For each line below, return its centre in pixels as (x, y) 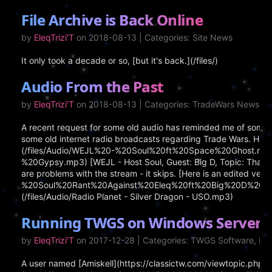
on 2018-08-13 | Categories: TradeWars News (168, 104)
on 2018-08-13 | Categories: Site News (155, 37)
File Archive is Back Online (112, 20)
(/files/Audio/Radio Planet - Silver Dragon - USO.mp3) (127, 196)
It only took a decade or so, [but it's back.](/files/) (120, 60)
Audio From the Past (92, 87)
